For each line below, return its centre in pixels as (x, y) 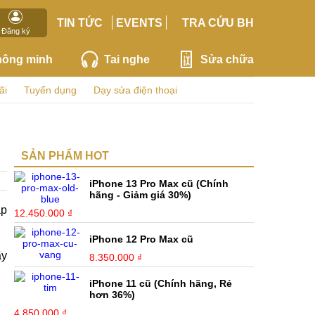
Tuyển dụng (50, 90)
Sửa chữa (227, 59)
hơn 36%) (112, 295)
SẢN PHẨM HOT (65, 156)
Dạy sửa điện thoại (135, 90)
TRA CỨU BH (218, 22)
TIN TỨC (79, 22)
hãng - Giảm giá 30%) (141, 195)
